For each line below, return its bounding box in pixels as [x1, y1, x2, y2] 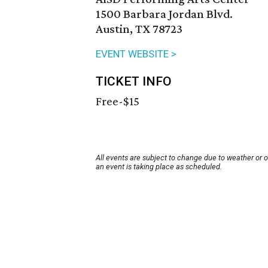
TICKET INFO [96, 74, 172, 89]
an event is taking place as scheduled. [96, 162, 222, 172]
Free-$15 [96, 94, 139, 109]
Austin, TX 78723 [96, 22, 182, 36]
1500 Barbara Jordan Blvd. [96, 7, 233, 22]
